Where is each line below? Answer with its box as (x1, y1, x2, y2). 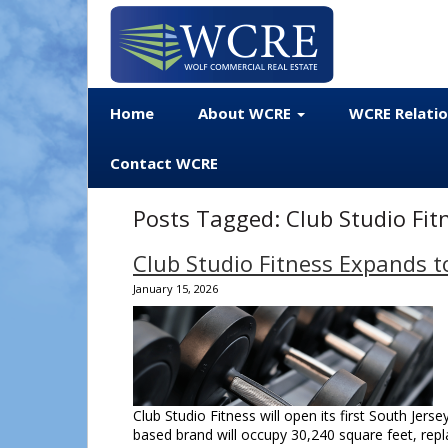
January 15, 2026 (133, 281, 218, 296)
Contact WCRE (110, 153, 218, 173)
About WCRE (198, 103, 295, 123)
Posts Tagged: (133, 203, 280, 233)
